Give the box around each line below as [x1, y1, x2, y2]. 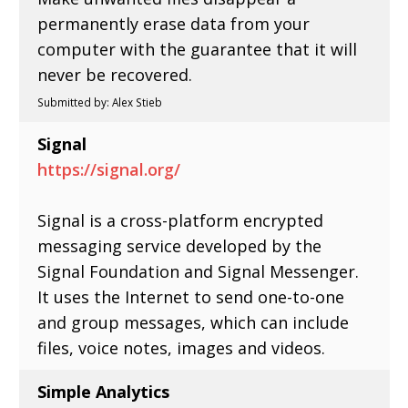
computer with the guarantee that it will [37, 37, 358, 60]
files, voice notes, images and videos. [37, 336, 326, 359]
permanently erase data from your [37, 12, 311, 35]
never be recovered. [37, 63, 193, 86]
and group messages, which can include [37, 311, 350, 333]
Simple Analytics [37, 380, 170, 403]
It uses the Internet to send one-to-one [37, 285, 345, 308]
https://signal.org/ [37, 158, 181, 180]
